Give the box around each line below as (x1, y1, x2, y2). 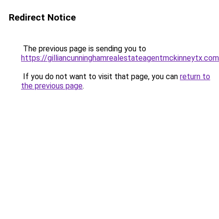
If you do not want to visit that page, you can (21, 72, 180, 81)
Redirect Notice (9, 12, 76, 23)
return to (180, 72, 210, 81)
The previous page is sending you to (21, 44, 146, 53)
